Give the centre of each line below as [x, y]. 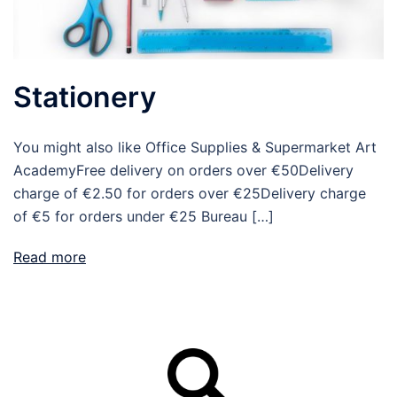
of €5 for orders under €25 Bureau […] [144, 216]
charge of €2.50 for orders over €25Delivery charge [190, 193]
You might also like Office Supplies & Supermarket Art [195, 147]
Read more [50, 257]
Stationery [85, 97]
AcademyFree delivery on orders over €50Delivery [183, 170]
